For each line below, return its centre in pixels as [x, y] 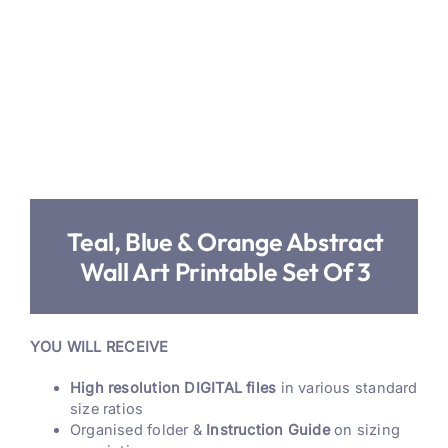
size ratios [106, 409]
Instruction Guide [268, 430]
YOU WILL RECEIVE [99, 347]
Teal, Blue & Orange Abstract [225, 242]
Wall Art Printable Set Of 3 [225, 272]
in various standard [347, 388]
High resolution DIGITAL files [173, 388]
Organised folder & [138, 430]
